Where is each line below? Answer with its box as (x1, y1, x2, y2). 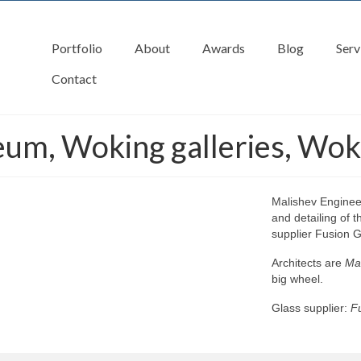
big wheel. (271, 272, 323, 285)
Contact (51, 71, 97, 86)
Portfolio (51, 40, 102, 56)
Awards (201, 40, 245, 56)
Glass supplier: (271, 301, 351, 314)
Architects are (271, 256, 345, 269)
